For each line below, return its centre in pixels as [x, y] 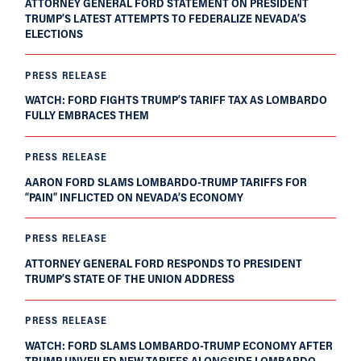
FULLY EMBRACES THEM [87, 115]
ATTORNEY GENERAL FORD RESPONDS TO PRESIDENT [164, 263]
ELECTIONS [54, 33]
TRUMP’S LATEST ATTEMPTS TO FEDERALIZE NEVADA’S [166, 18]
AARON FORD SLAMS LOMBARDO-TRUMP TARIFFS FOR [166, 181]
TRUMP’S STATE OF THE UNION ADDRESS [130, 279]
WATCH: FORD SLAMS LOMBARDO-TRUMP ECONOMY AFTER [179, 345]
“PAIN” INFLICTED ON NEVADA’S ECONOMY [135, 197]
